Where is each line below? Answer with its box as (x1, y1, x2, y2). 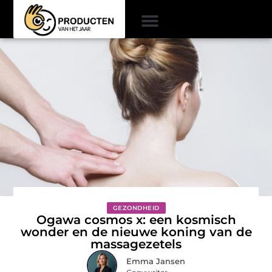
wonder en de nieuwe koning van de (20, 224, 252, 239)
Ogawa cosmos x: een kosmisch (36, 212, 236, 227)
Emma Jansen (126, 256, 185, 267)
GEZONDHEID (112, 203, 160, 212)
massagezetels (90, 236, 182, 251)
